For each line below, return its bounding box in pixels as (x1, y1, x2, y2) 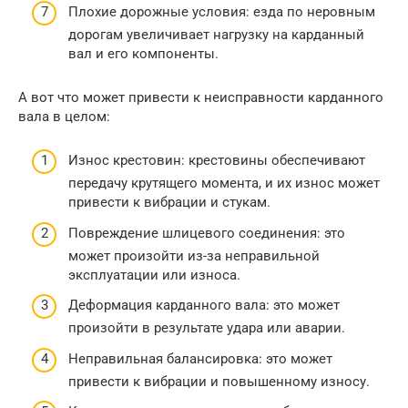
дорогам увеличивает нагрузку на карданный (68, 25, 364, 43)
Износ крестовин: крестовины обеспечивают (68, 152, 365, 168)
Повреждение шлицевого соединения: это (68, 224, 345, 241)
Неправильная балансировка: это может (68, 350, 332, 367)
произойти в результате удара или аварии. (68, 320, 345, 336)
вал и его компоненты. (68, 45, 219, 62)
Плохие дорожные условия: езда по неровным (68, 3, 375, 20)
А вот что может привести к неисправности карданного (18, 88, 383, 106)
